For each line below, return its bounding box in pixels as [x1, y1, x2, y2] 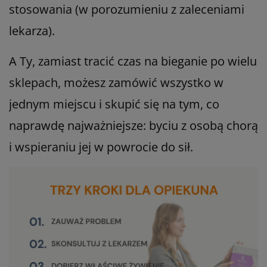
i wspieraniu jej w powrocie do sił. [9, 138, 193, 155]
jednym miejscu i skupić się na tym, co [9, 95, 219, 112]
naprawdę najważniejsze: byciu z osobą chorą [9, 117, 258, 133]
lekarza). [9, 22, 55, 39]
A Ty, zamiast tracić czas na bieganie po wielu [9, 52, 257, 69]
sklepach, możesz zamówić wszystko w [9, 74, 223, 91]
